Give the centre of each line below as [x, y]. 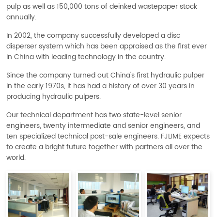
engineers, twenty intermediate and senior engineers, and [103, 126]
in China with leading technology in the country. [86, 57]
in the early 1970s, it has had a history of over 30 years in [101, 86]
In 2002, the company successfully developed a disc [93, 36]
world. [16, 158]
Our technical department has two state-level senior [94, 115]
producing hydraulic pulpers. [54, 97]
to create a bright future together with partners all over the [105, 147]
